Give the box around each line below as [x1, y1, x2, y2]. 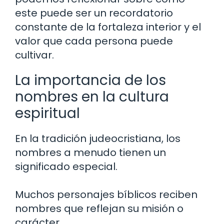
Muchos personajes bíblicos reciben [15, 187, 197, 201]
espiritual [15, 103, 80, 123]
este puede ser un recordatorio [15, 5, 173, 20]
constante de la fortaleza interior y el [15, 19, 201, 34]
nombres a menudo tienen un [15, 145, 166, 159]
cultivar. [15, 47, 54, 62]
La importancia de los [15, 70, 166, 90]
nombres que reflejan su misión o [15, 201, 183, 215]
